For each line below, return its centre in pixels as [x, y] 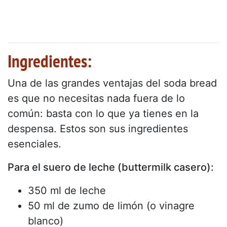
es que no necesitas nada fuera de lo [96, 98]
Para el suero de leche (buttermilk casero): [111, 167]
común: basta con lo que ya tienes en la [103, 113]
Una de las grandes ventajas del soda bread [112, 83]
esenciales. [34, 144]
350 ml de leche [67, 190]
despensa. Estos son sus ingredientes [98, 128]
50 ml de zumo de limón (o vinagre [111, 205]
